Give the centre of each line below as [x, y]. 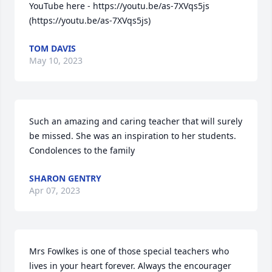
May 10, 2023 [56, 61]
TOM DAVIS [53, 49]
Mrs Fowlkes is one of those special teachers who [129, 251]
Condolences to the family [82, 151]
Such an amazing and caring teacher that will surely [136, 121]
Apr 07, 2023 [55, 191]
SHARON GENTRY [65, 178]
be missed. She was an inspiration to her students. [133, 136]
